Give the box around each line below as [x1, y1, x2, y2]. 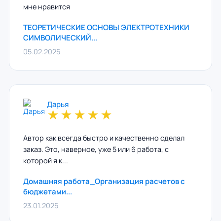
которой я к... [23, 156, 68, 165]
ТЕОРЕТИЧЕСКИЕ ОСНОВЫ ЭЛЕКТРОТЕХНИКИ [23, 22, 189, 33]
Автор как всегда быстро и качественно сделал [23, 133, 184, 143]
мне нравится [23, 2, 70, 11]
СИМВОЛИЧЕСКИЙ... [23, 33, 97, 43]
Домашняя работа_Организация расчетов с [23, 176, 185, 186]
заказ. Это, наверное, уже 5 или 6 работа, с [23, 145, 169, 154]
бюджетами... [23, 186, 72, 197]
